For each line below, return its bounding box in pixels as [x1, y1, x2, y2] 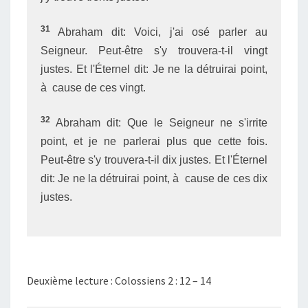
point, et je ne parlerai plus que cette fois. [41, 135, 267, 147]
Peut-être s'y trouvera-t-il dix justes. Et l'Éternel [41, 154, 267, 166]
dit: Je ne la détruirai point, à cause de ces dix [41, 173, 267, 184]
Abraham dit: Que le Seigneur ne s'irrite [50, 117, 267, 129]
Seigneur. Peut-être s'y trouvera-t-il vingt [41, 45, 267, 56]
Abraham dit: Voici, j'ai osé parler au [50, 26, 267, 38]
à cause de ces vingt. [41, 82, 146, 93]
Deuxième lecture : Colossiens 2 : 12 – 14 [27, 274, 211, 287]
